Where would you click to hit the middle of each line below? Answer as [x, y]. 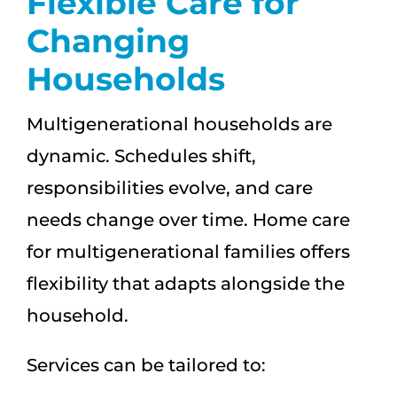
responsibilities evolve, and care [170, 187]
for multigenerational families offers [188, 251]
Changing [108, 41]
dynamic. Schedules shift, [141, 156]
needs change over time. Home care [188, 219]
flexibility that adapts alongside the [186, 283]
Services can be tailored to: [146, 365]
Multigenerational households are [179, 124]
